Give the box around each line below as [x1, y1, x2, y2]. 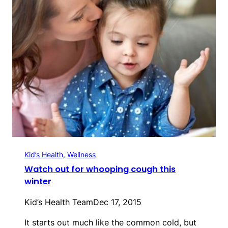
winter [24, 176, 51, 188]
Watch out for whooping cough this [24, 163, 176, 176]
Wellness [67, 150, 96, 159]
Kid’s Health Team [24, 197, 93, 208]
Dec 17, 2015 [93, 197, 141, 208]
